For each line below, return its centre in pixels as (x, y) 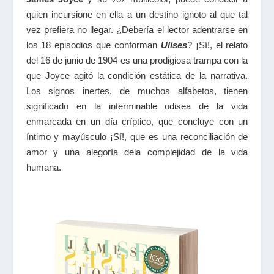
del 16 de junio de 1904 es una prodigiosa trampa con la (137, 60)
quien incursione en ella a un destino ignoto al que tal (137, 14)
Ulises (174, 45)
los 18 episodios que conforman (93, 45)
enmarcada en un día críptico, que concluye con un (137, 121)
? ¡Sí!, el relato (217, 45)
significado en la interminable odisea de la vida (137, 106)
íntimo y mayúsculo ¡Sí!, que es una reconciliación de (137, 136)
